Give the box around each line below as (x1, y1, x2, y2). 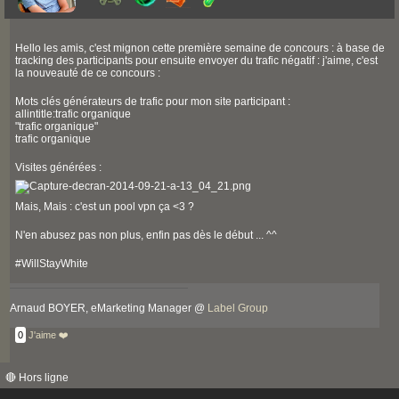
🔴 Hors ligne (5, 370, 69, 384)
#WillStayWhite (15, 256, 88, 270)
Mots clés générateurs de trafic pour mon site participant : (15, 94, 290, 108)
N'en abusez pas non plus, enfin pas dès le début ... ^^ (15, 228, 277, 241)
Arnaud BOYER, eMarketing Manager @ (10, 301, 208, 314)
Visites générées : (15, 160, 102, 174)
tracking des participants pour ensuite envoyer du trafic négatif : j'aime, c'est (15, 53, 378, 67)
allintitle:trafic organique (15, 107, 131, 120)
